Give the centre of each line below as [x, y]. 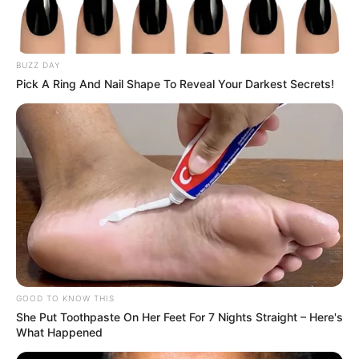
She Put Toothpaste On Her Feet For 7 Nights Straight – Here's [179, 317]
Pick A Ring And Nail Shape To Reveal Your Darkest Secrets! [175, 83]
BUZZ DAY [38, 65]
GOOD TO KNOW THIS [65, 298]
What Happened [59, 333]
